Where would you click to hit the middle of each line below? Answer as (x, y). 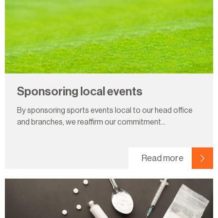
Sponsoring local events (81, 92)
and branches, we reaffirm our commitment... (91, 122)
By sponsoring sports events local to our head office (105, 111)
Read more (163, 158)
